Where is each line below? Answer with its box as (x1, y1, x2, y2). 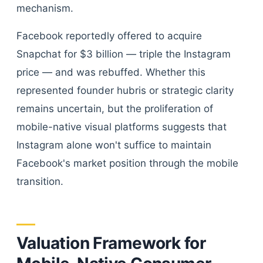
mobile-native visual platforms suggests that (16, 121, 227, 133)
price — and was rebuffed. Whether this (16, 66, 205, 78)
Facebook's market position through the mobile (16, 157, 238, 169)
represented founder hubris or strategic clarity (16, 85, 234, 96)
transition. (16, 176, 63, 187)
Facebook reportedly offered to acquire (16, 30, 202, 42)
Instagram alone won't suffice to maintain (16, 139, 211, 151)
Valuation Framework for (16, 233, 206, 253)
